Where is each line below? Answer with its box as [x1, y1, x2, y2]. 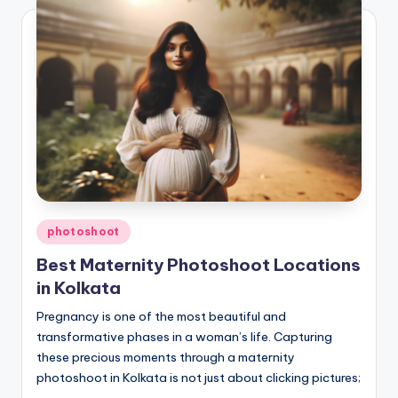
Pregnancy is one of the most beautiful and [36, 307, 286, 324]
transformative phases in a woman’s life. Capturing [36, 328, 332, 345]
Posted [36, 220, 76, 235]
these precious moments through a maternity [36, 348, 295, 365]
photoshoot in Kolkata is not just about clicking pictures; [36, 369, 361, 386]
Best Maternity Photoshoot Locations [36, 253, 361, 275]
